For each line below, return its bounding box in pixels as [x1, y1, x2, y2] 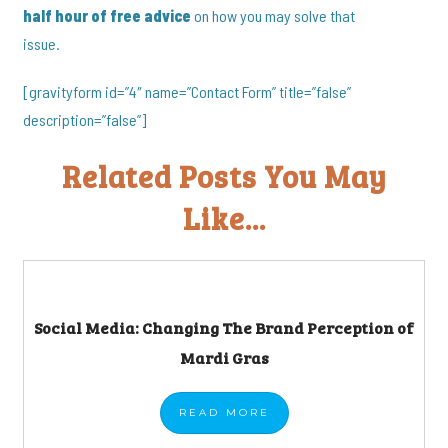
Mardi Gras [179, 346, 269, 368]
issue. [23, 34, 61, 54]
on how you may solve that [191, 6, 356, 26]
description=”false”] [23, 110, 147, 130]
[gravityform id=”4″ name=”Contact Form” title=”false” [23, 82, 352, 102]
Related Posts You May [61, 156, 387, 197]
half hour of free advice [23, 6, 192, 26]
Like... [182, 198, 266, 239]
